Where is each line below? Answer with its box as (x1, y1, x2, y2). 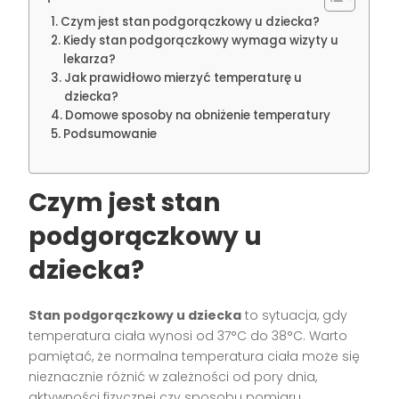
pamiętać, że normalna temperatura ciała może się (28, 347, 361, 366)
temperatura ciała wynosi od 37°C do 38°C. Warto (28, 327, 348, 346)
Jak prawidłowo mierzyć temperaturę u (64, 69, 303, 87)
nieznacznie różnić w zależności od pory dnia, (28, 368, 318, 387)
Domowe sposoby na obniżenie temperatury (65, 107, 331, 125)
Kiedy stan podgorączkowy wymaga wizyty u (63, 32, 339, 50)
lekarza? (63, 51, 117, 69)
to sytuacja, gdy (241, 306, 348, 325)
